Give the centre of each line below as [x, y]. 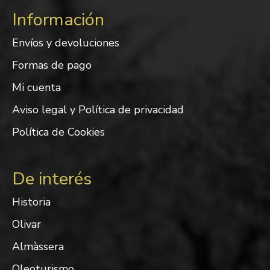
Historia [31, 202]
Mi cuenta [36, 87]
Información [58, 19]
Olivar [27, 224]
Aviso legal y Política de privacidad [98, 109]
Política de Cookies [58, 132]
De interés [52, 178]
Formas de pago [52, 65]
